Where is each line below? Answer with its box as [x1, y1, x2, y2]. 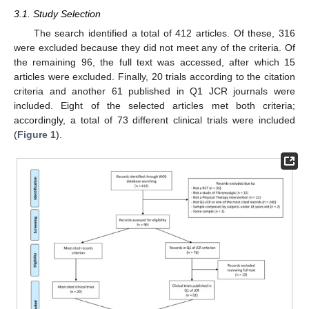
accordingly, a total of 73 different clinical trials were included [14, 114, 295, 126]
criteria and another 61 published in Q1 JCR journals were [14, 86, 295, 97]
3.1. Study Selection [14, 8, 101, 20]
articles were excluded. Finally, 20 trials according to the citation [14, 71, 295, 83]
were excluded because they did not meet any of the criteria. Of [14, 42, 295, 54]
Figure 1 [17, 129, 56, 141]
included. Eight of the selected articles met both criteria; [14, 100, 295, 112]
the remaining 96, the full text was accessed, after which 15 [14, 57, 295, 68]
